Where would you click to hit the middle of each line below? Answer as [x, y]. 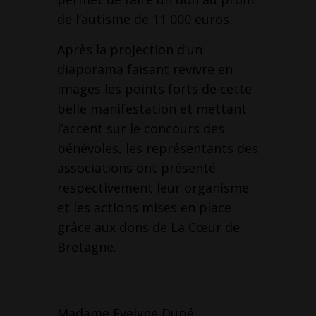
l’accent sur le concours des [140, 129]
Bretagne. [86, 247]
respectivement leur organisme [153, 188]
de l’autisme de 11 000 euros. [144, 19]
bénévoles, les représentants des [157, 148]
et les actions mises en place [144, 208]
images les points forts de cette [154, 89]
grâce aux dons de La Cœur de [148, 227]
